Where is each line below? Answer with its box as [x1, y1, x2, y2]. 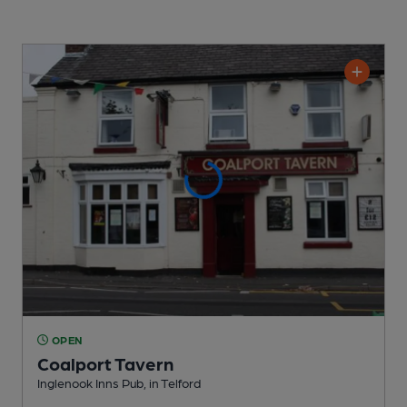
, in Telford [144, 374, 201, 390]
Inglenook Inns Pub [37, 374, 144, 390]
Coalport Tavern [37, 352, 174, 374]
